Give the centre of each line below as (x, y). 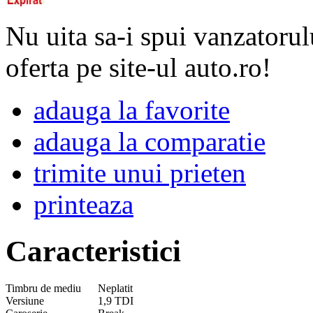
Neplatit (115, 288)
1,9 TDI (116, 300)
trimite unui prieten (140, 173)
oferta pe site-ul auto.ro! (138, 67)
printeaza (83, 204)
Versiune (25, 300)
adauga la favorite (132, 110)
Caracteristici (93, 251)
